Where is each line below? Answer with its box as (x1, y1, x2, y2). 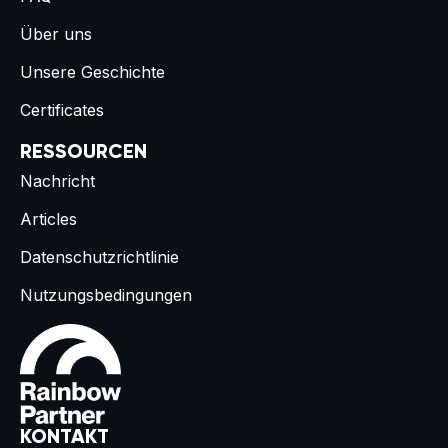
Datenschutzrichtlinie (20, 247, 179, 267)
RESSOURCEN (20, 143, 147, 163)
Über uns (20, 24, 92, 44)
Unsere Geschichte (20, 62, 165, 82)
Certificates (20, 100, 104, 120)
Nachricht (20, 171, 95, 191)
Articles (20, 209, 77, 229)
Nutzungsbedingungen (20, 285, 192, 305)
